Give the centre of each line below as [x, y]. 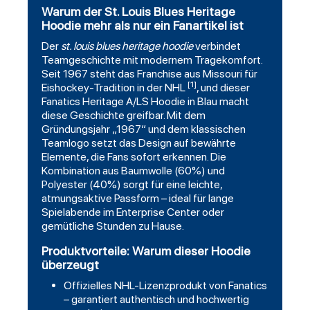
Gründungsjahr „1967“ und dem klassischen [144, 129]
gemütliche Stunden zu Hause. [113, 226]
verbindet [217, 46]
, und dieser [223, 88]
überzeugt [70, 265]
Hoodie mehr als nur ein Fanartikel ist [143, 26]
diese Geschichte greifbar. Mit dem [124, 116]
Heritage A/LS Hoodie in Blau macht [165, 102]
